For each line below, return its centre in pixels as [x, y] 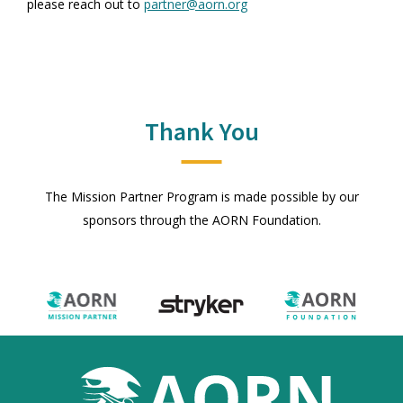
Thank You [201, 131]
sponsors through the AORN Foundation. [201, 220]
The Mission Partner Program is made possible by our [201, 197]
